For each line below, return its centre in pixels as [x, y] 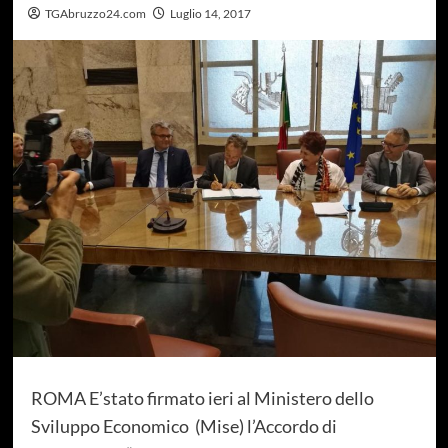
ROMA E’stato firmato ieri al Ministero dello [202, 398]
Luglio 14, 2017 [210, 13]
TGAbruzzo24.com [95, 13]
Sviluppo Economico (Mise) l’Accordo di [183, 426]
